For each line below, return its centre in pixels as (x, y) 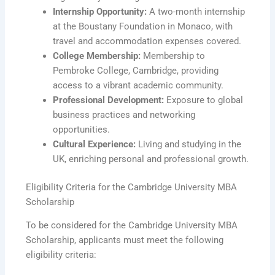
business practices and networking (124, 114)
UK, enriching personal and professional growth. (151, 159)
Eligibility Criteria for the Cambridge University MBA (132, 187)
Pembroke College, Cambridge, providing (136, 70)
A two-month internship (196, 11)
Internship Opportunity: (100, 11)
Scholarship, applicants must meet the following (125, 240)
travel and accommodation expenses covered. (147, 41)
